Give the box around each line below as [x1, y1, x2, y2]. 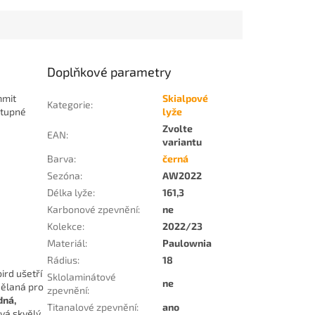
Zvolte [162, 122, 193, 135]
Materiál [47, 237, 86, 250]
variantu [162, 136, 202, 148]
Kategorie [47, 98, 91, 111]
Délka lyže [47, 186, 94, 199]
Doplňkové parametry [47, 64, 172, 80]
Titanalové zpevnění [47, 301, 137, 314]
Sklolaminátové [47, 271, 117, 283]
